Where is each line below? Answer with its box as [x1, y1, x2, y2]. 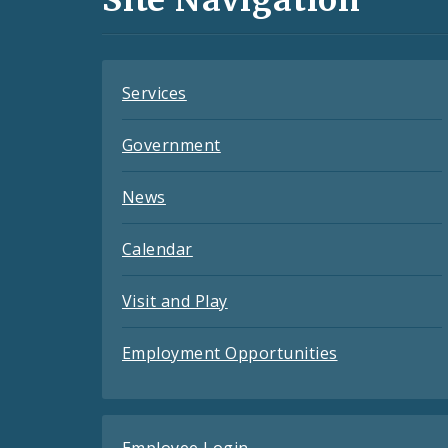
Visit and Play [122, 290, 228, 313]
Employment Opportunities [122, 342, 338, 365]
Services [122, 82, 187, 105]
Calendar [122, 238, 193, 261]
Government [122, 134, 221, 157]
